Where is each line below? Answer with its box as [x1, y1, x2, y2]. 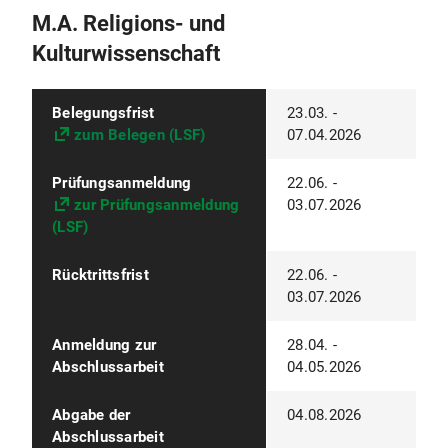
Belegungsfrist [52, 104, 155, 122]
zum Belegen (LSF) [74, 126, 206, 144]
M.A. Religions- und [32, 11, 225, 36]
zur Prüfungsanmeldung [74, 196, 240, 214]
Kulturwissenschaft [32, 41, 220, 66]
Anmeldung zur [52, 336, 157, 354]
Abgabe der [52, 406, 131, 424]
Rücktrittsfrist [52, 266, 149, 284]
